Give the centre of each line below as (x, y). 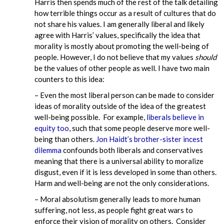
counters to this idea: (70, 79)
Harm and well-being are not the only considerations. (122, 183)
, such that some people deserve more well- (140, 128)
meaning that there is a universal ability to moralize (119, 161)
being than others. (65, 139)
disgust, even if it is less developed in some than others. (126, 172)
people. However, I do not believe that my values (115, 57)
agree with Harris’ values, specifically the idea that (118, 35)
